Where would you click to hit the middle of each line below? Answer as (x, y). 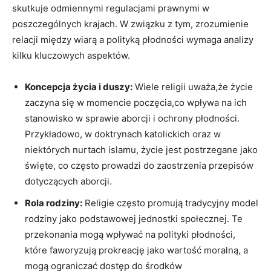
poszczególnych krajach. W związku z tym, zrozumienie (130, 24)
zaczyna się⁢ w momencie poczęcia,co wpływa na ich (136, 102)
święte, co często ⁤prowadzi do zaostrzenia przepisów (139, 165)
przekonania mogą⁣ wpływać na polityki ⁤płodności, (130, 234)
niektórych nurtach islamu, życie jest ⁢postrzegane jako (141, 149)
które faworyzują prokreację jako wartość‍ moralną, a (136, 250)
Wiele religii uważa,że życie (193, 87)
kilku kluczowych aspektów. (71, 55)
